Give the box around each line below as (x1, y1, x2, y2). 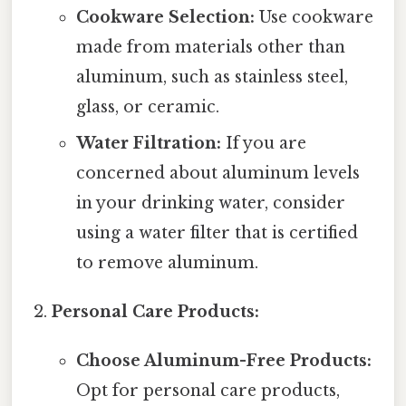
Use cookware (254, 7, 373, 28)
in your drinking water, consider (75, 193, 345, 214)
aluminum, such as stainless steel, (75, 67, 348, 88)
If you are (220, 133, 306, 154)
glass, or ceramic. (75, 97, 219, 118)
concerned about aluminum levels (75, 163, 360, 184)
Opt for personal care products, (75, 381, 340, 401)
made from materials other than (75, 37, 345, 58)
